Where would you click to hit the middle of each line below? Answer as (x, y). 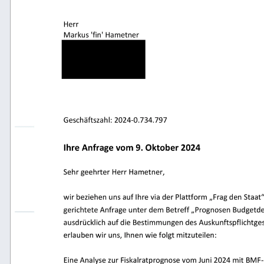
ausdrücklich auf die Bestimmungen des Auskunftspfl (160, 223)
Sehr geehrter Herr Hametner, (120, 173)
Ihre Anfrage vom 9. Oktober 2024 (138, 149)
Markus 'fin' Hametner (104, 35)
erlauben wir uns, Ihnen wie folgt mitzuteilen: (146, 236)
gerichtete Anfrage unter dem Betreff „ (133, 211)
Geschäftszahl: (91, 121)
